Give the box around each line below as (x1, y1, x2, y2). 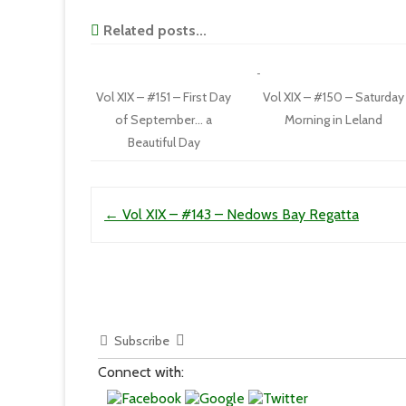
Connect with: (98, 363, 185, 381)
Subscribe (114, 333, 170, 349)
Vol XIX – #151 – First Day (96, 89, 232, 105)
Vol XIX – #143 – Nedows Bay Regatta (119, 206, 359, 223)
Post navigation (91, 192, 194, 209)
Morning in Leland (284, 111, 382, 128)
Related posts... (100, 22, 207, 39)
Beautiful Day (127, 134, 200, 150)
